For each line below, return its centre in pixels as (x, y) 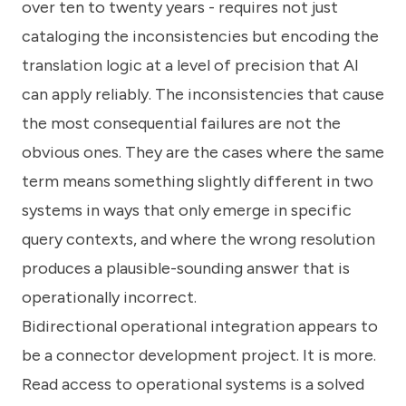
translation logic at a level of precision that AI (190, 65)
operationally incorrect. (109, 297)
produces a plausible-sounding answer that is (186, 268)
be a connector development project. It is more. (199, 355)
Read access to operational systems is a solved (193, 384)
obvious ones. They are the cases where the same (203, 152)
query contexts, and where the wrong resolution (198, 239)
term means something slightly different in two (198, 181)
